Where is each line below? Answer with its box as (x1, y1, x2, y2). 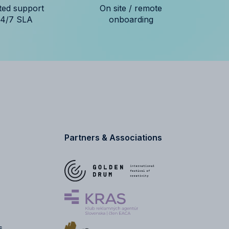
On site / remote (100, 3, 162, 13)
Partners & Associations (64, 132, 163, 143)
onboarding (108, 14, 153, 25)
